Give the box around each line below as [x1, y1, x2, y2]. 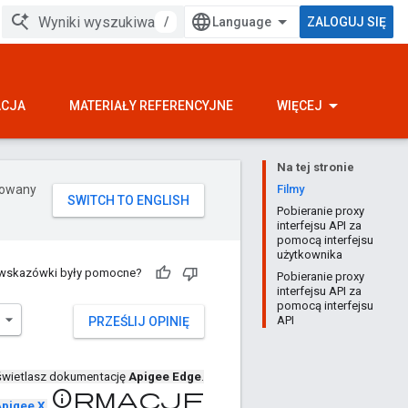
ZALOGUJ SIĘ [307, 15, 386, 29]
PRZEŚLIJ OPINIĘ [88, 314, 189, 329]
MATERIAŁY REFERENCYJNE [69, 98, 233, 113]
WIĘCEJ [277, 98, 322, 113]
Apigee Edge [128, 370, 201, 384]
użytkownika [277, 248, 342, 261]
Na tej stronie [277, 160, 354, 174]
